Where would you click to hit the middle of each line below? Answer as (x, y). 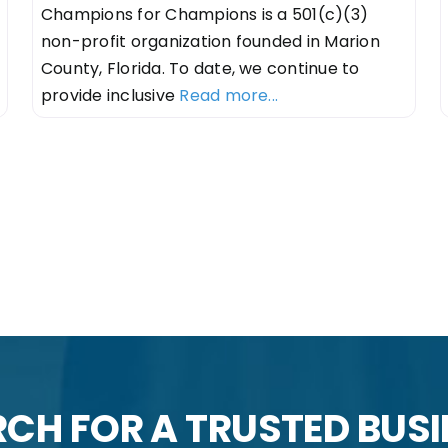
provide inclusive (110, 95)
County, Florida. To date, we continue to (200, 68)
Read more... (229, 95)
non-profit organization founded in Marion (210, 41)
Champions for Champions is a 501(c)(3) (204, 14)
